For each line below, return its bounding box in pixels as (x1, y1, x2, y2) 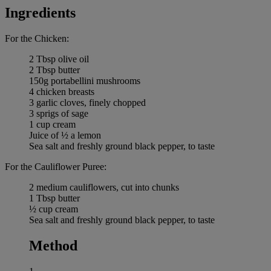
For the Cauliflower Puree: (5, 161, 106, 172)
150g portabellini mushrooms (29, 75, 140, 86)
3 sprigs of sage (29, 108, 88, 119)
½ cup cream (29, 203, 78, 214)
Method (29, 237, 77, 253)
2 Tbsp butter (29, 64, 80, 75)
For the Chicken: (5, 33, 69, 44)
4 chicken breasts (29, 86, 94, 97)
